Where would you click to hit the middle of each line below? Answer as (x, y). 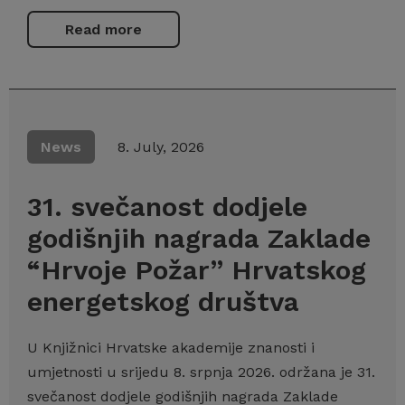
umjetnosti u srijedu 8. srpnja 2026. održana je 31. (201, 372)
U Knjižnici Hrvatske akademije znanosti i (171, 348)
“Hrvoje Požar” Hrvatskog (197, 270)
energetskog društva (163, 301)
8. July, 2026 (161, 147)
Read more (104, 29)
